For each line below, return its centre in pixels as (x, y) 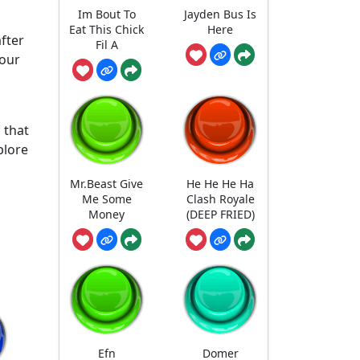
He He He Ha (221, 184)
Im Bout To (106, 14)
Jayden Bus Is (221, 14)
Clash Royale (220, 199)
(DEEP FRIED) (220, 215)
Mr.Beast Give (107, 184)
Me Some (106, 199)
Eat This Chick (107, 29)
